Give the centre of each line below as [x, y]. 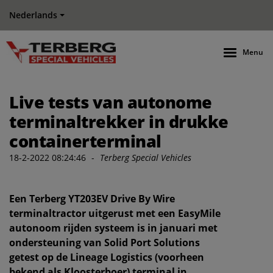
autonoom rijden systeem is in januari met [113, 228]
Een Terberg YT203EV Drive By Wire [92, 199]
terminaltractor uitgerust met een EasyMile [115, 213]
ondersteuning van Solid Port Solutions [105, 243]
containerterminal [85, 141]
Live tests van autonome [111, 102]
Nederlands [33, 15]
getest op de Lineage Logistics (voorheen [107, 257]
